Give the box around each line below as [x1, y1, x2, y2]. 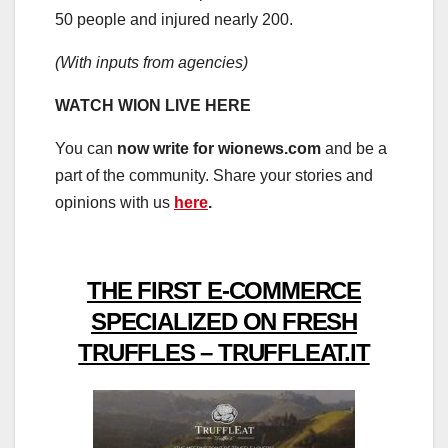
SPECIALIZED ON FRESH [90, 307, 357, 335]
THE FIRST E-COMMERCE [86, 276, 361, 304]
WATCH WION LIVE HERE [55, 96, 251, 114]
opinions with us [55, 193, 174, 211]
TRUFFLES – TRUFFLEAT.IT [78, 338, 370, 366]
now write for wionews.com [117, 139, 321, 157]
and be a [321, 139, 387, 157]
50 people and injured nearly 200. [55, 10, 293, 28]
